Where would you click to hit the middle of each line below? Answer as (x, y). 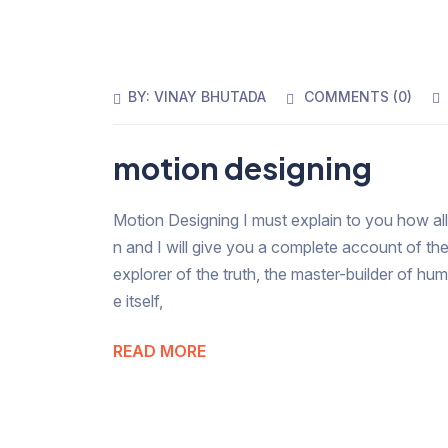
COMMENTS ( (351, 96)
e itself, (138, 300)
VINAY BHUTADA (210, 96)
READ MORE (160, 350)
